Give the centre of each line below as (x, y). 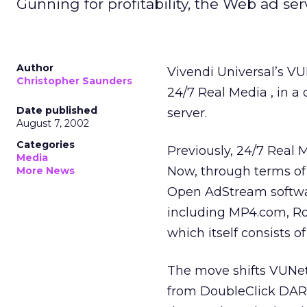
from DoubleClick (223, 291)
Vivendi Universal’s (227, 72)
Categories (46, 145)
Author (35, 68)
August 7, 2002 (53, 123)
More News (46, 171)
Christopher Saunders (74, 81)
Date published (57, 110)
